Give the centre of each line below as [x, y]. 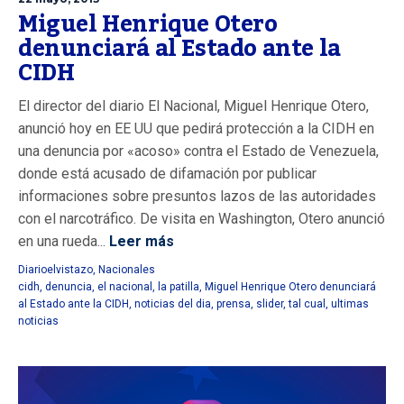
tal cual [307, 303]
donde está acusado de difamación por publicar [167, 173]
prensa [234, 303]
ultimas [350, 303]
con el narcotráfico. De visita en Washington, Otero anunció [202, 218]
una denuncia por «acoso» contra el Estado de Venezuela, [198, 151]
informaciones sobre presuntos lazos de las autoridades [197, 196]
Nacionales [127, 269]
